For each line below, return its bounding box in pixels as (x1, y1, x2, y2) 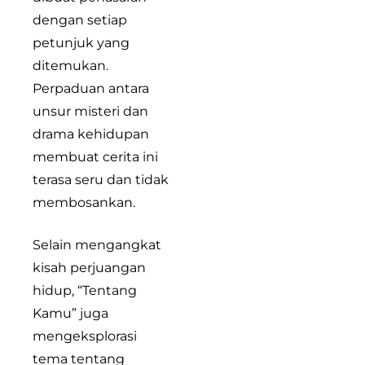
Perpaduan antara (33, 80, 149, 96)
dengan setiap (33, 11, 127, 28)
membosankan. (33, 194, 139, 210)
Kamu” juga (33, 305, 108, 321)
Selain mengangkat (33, 236, 161, 253)
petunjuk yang (33, 34, 130, 51)
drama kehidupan (33, 125, 149, 142)
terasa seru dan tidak (33, 171, 169, 187)
